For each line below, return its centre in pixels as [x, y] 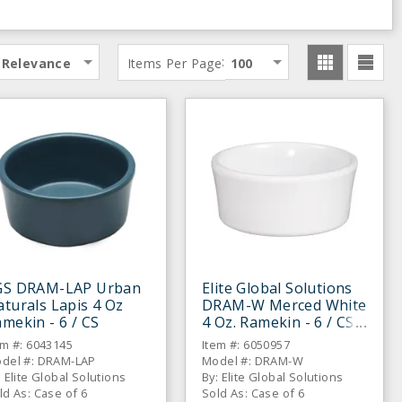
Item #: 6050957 [246, 345]
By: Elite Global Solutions [273, 377]
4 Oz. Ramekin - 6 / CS [278, 322]
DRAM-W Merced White [284, 305]
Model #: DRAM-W [253, 361]
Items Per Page [175, 63]
